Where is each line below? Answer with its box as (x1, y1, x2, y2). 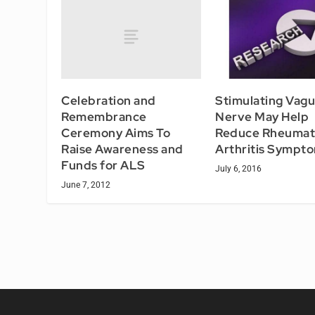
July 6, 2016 (215, 163, 262, 174)
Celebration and (61, 92, 156, 108)
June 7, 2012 (61, 179, 111, 190)
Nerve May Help (215, 108, 309, 124)
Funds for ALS (61, 157, 146, 173)
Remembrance (61, 108, 147, 124)
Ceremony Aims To (61, 124, 171, 141)
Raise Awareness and (61, 141, 184, 157)
